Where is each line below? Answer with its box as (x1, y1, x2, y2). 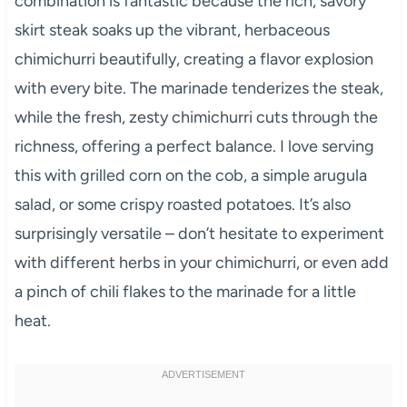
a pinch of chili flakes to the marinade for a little (14, 281, 356, 302)
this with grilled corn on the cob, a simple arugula (14, 164, 367, 185)
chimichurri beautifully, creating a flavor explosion (14, 48, 373, 69)
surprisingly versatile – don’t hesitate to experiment (14, 223, 384, 243)
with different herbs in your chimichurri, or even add (14, 252, 389, 273)
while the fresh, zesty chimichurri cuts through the (14, 106, 378, 127)
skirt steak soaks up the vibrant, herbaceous (14, 19, 330, 40)
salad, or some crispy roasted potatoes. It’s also (14, 194, 351, 214)
